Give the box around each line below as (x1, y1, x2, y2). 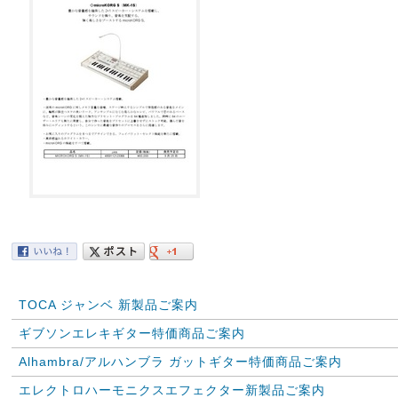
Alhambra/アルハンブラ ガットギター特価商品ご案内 (19, 354, 342, 369)
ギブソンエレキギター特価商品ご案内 (19, 326, 245, 340)
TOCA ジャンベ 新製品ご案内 (19, 298, 198, 312)
